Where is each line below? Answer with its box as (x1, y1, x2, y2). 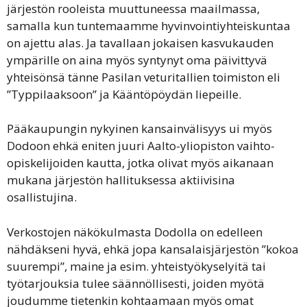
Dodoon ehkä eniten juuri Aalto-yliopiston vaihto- (7, 138, 275, 153)
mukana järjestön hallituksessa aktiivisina (7, 172, 235, 188)
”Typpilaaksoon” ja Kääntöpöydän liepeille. (7, 86, 241, 102)
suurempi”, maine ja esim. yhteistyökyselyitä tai (7, 258, 266, 274)
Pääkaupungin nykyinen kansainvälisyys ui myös (7, 121, 272, 136)
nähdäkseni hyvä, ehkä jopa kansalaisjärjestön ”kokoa (7, 241, 299, 257)
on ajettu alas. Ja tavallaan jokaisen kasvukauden (7, 34, 273, 51)
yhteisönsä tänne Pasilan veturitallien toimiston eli (7, 69, 280, 85)
